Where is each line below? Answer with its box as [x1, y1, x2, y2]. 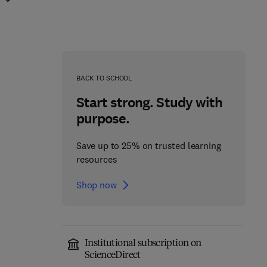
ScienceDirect [84, 251, 141, 260]
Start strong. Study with [76, 93, 222, 112]
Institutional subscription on [84, 239, 201, 249]
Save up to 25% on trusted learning [76, 139, 221, 151]
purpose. [76, 109, 130, 128]
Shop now [76, 179, 117, 191]
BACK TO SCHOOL [76, 73, 133, 82]
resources [76, 153, 117, 165]
